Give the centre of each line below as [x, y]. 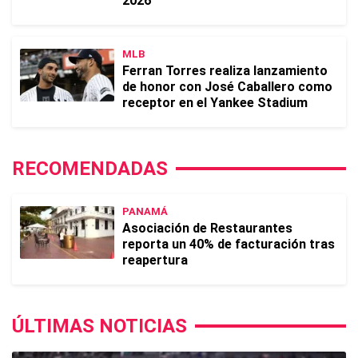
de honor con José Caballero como [227, 87]
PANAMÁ [145, 211]
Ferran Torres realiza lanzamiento [225, 71]
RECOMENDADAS [90, 169]
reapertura [155, 260]
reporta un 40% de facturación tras [229, 244]
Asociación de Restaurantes [207, 228]
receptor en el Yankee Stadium [215, 103]
